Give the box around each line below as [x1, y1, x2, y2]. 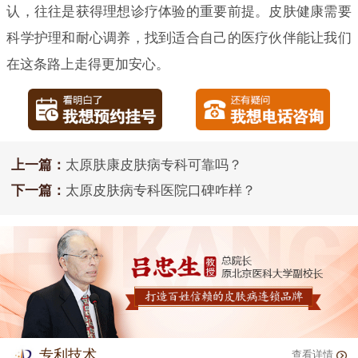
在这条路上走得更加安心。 [6, 56, 170, 72]
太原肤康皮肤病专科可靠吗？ [66, 157, 242, 173]
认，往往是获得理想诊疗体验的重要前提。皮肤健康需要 [6, 3, 352, 19]
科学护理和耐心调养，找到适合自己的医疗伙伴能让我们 [6, 30, 352, 46]
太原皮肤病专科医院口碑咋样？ [66, 183, 256, 199]
